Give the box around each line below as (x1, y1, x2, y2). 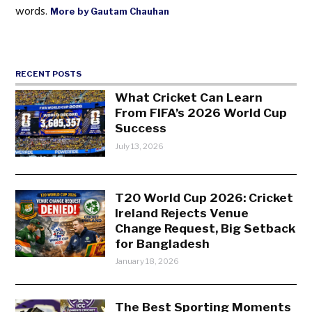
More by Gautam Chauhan (50, 6, 170, 17)
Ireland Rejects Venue (115, 205, 249, 220)
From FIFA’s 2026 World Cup (115, 104, 288, 120)
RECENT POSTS (15, 69, 82, 79)
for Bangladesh (115, 235, 210, 251)
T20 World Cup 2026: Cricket (115, 189, 294, 205)
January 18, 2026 (115, 256, 180, 267)
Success (115, 120, 167, 135)
